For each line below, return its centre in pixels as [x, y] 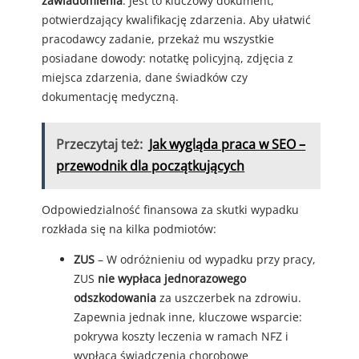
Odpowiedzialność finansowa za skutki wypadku [170, 209]
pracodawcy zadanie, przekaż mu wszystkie [158, 39]
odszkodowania [115, 298]
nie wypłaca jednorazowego [172, 279]
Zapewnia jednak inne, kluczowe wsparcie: [188, 317]
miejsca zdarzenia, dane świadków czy [145, 78]
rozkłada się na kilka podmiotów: [129, 228]
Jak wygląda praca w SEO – [228, 145]
